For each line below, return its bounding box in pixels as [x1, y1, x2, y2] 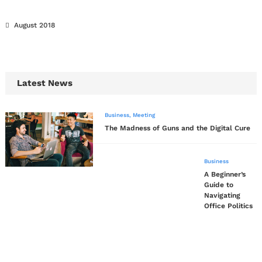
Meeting [133, 112, 155, 119]
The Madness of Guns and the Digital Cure [105, 124, 250, 133]
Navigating [204, 191, 240, 200]
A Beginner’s [204, 170, 246, 179]
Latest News [17, 78, 73, 89]
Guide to [204, 181, 233, 189]
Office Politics [204, 202, 253, 211]
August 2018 [14, 21, 55, 30]
